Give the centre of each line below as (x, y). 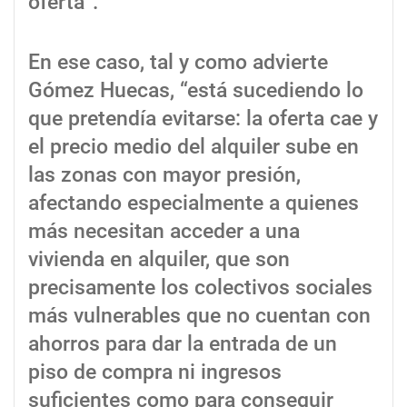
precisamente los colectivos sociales (200, 287)
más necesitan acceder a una (164, 231)
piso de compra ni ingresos (155, 372)
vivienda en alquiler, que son (159, 259)
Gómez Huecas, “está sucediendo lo (196, 90)
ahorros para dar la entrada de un (183, 343)
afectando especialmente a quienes (194, 203)
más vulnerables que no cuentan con (199, 315)
